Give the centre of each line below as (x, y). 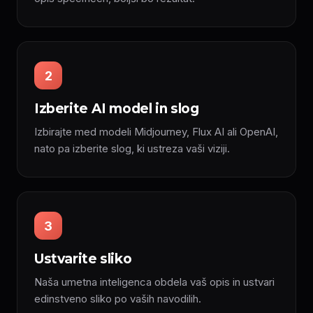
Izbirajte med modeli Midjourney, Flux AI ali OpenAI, (156, 132)
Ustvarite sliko (83, 259)
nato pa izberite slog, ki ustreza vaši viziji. (132, 148)
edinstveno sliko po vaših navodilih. (118, 299)
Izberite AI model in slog (117, 109)
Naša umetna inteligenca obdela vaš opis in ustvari (154, 282)
